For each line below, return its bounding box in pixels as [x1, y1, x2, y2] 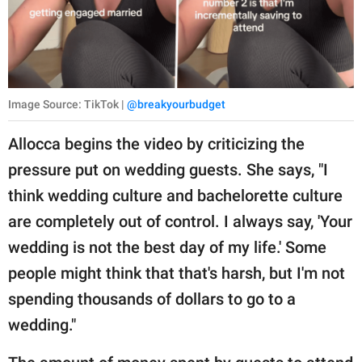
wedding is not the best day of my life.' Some [8, 238, 326, 258]
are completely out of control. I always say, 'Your [8, 212, 352, 232]
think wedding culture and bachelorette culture [8, 186, 343, 206]
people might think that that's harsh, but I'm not [8, 263, 345, 284]
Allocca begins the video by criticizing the [8, 134, 305, 154]
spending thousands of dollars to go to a [8, 289, 296, 309]
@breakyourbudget [127, 98, 225, 112]
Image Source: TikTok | [8, 98, 127, 112]
